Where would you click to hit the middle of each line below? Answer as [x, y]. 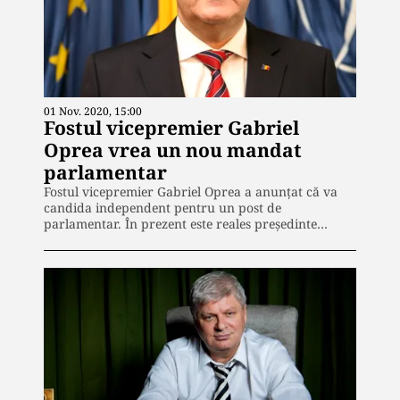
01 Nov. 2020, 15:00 [93, 111]
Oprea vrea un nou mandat [173, 150]
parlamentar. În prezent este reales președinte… [186, 223]
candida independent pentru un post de [162, 207]
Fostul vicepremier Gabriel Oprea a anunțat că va [191, 191]
